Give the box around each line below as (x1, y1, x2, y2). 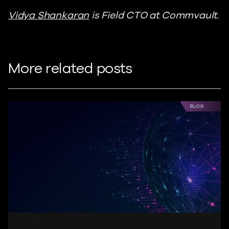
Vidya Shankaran (8, 9, 89, 22)
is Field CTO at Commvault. (89, 9, 219, 22)
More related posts (8, 59, 132, 78)
